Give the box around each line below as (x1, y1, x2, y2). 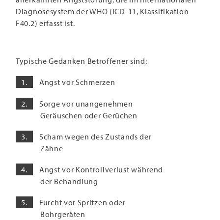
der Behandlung (40, 176, 98, 186)
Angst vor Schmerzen (39, 77, 115, 87)
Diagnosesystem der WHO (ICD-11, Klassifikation (16, 6, 189, 17)
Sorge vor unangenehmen (39, 98, 133, 109)
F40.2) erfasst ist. (16, 18, 75, 28)
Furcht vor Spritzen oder (39, 197, 126, 208)
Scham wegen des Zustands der (39, 131, 152, 141)
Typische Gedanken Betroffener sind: (16, 56, 147, 66)
